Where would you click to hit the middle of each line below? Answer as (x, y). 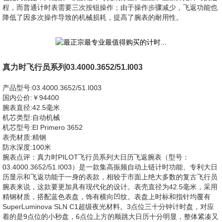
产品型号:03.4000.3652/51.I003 (52, 88)
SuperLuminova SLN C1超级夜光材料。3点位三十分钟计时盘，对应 (108, 207)
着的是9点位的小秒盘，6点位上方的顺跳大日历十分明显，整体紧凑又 (111, 217)
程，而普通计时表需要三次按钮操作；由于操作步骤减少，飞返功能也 (110, 7)
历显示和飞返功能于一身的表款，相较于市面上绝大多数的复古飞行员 (110, 177)
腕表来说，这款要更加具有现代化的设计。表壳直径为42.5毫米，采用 (110, 187)
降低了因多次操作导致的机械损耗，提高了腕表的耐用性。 (93, 17)
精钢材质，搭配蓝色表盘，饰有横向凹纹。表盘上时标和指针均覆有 (107, 197)
